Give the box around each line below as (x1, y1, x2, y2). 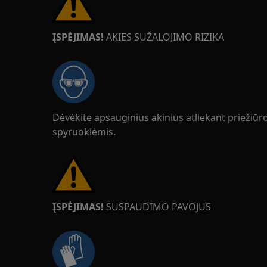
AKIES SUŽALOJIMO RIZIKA (104, 30, 224, 44)
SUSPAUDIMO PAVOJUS (106, 200, 211, 213)
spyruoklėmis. (52, 125, 116, 138)
